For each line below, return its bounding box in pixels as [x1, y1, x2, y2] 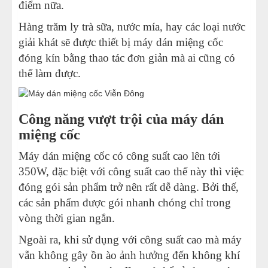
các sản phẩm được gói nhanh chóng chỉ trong [19, 196, 231, 209]
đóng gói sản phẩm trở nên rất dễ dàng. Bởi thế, [19, 181, 239, 194]
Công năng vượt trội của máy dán [19, 111, 224, 127]
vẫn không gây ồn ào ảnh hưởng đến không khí [19, 249, 240, 262]
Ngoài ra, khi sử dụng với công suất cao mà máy [19, 233, 242, 246]
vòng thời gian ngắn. [19, 212, 115, 225]
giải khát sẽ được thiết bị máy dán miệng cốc [19, 36, 223, 49]
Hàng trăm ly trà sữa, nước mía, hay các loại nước [19, 20, 245, 33]
